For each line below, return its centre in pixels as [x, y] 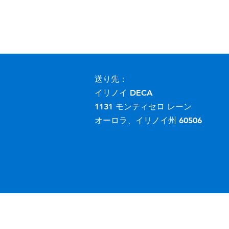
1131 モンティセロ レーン [143, 107]
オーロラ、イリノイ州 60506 [148, 120]
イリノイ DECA [124, 93]
